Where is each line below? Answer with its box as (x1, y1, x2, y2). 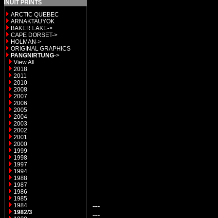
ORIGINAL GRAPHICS (11, 45, 71, 52)
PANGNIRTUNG (11, 52, 54, 59)
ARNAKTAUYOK (11, 18, 54, 25)
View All (14, 59, 35, 66)
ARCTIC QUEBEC (11, 11, 59, 18)
